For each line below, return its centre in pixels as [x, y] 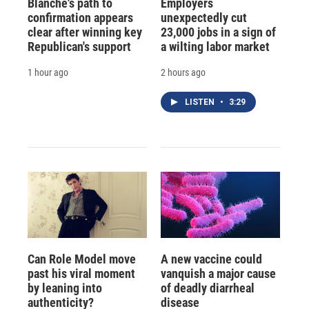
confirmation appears [80, 18]
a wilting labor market [215, 47]
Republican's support [79, 47]
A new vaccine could [211, 259]
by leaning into [65, 288]
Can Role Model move [82, 259]
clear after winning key [85, 32]
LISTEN [200, 102]
